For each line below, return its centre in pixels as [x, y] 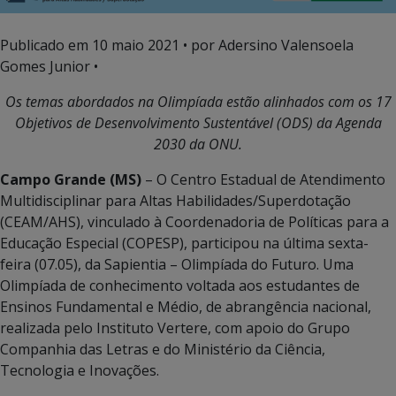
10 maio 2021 [136, 45]
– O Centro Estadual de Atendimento [263, 179]
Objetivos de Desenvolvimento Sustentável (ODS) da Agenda [198, 123]
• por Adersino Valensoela [267, 45]
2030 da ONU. [198, 144]
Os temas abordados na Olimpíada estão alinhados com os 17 [198, 102]
